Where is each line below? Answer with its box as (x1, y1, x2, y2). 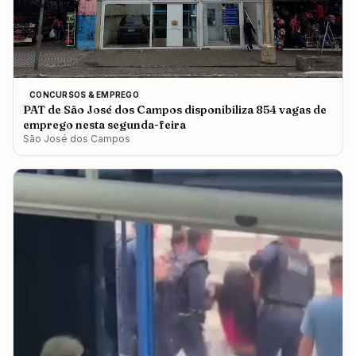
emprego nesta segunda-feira (23, 117, 186, 132)
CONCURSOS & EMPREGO (29, 89, 139, 99)
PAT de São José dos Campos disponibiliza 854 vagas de (23, 102, 327, 117)
